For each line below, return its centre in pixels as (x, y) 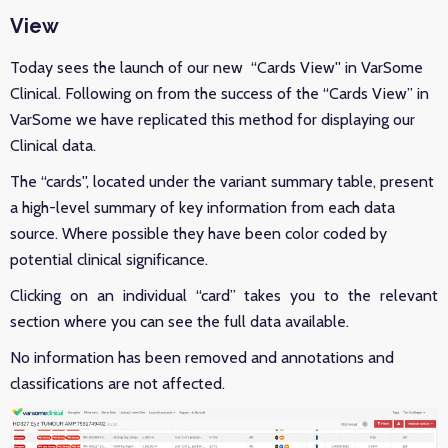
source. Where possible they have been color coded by (198, 233)
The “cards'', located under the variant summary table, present (222, 181)
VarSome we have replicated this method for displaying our (212, 119)
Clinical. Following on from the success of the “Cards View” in (219, 93)
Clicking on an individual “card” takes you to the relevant (224, 295)
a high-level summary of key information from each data (202, 207)
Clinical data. (55, 145)
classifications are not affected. (119, 383)
